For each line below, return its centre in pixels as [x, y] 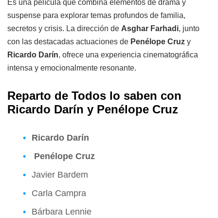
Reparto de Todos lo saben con [94, 95]
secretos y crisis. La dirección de [64, 28]
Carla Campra [59, 193]
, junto [189, 28]
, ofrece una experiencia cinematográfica [128, 54]
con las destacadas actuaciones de [69, 41]
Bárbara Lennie [62, 211]
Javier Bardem [60, 174]
